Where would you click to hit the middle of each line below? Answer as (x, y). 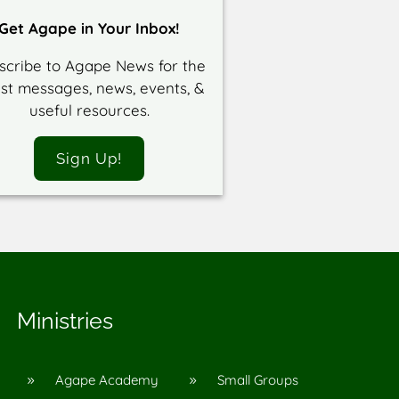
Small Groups (258, 380)
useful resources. (89, 110)
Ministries (65, 320)
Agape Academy (107, 380)
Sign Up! (89, 159)
